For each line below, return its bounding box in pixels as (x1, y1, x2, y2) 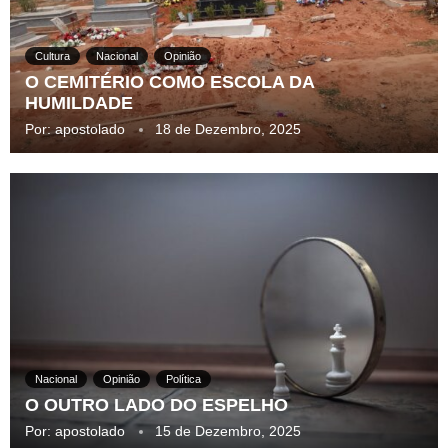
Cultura (35, 50, 70, 63)
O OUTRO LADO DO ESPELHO (25, 395, 288, 416)
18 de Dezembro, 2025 (155, 121, 301, 138)
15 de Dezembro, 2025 (155, 423, 301, 440)
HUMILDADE (25, 93, 133, 114)
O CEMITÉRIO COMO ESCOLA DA (25, 72, 314, 93)
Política (166, 373, 201, 386)
